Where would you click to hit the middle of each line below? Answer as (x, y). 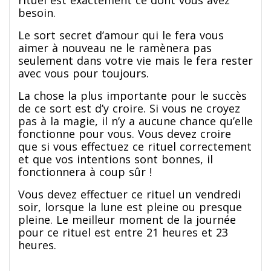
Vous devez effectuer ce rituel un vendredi (129, 194)
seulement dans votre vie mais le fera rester (135, 60)
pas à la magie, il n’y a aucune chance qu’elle (135, 121)
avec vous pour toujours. (83, 73)
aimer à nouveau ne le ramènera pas (115, 47)
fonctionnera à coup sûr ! (85, 171)
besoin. (37, 12)
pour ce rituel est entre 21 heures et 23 (123, 232)
